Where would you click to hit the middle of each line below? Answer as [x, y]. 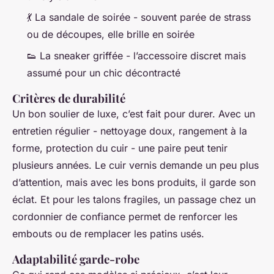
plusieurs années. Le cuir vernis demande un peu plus [135, 165]
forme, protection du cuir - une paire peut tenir [120, 148]
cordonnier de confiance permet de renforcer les [125, 216]
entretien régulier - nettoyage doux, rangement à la [130, 131]
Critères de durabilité [69, 98]
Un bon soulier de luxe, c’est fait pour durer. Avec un [134, 113]
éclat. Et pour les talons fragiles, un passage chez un [134, 199]
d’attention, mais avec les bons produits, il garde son [134, 182]
